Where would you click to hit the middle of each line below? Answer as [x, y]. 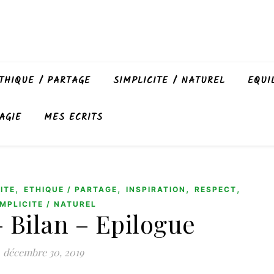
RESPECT [216, 189]
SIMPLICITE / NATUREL [169, 81]
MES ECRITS [73, 117]
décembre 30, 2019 [43, 252]
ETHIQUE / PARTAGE [71, 189]
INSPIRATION [156, 189]
